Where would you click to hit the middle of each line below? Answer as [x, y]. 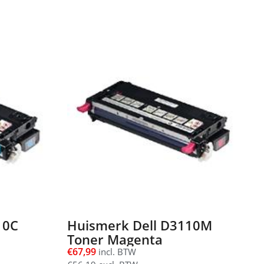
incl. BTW [116, 252]
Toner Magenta [115, 240]
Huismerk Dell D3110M [139, 225]
